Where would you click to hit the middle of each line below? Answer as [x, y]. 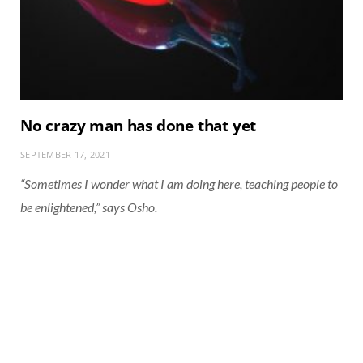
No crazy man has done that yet [139, 125]
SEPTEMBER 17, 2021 [65, 154]
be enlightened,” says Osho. [89, 207]
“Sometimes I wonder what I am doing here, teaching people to [179, 183]
